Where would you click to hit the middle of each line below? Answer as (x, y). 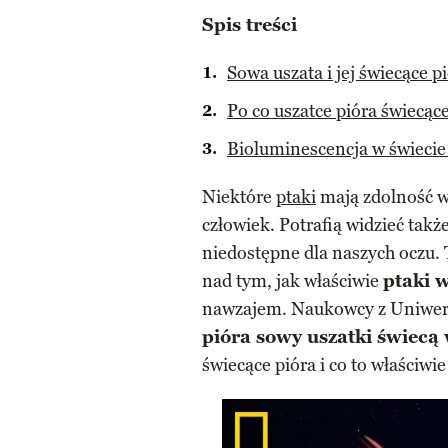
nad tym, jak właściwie (292, 281)
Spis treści (249, 25)
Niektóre (239, 197)
